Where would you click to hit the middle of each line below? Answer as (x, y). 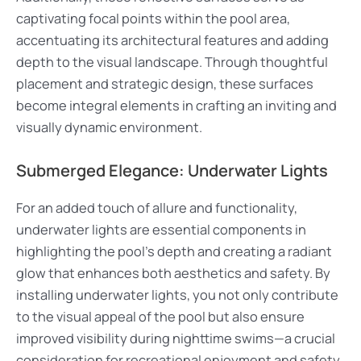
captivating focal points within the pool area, (153, 19)
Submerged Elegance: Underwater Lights (172, 170)
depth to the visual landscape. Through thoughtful (172, 62)
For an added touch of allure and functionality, (157, 207)
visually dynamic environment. (109, 128)
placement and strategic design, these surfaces (165, 84)
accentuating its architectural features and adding (172, 41)
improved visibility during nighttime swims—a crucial (176, 338)
